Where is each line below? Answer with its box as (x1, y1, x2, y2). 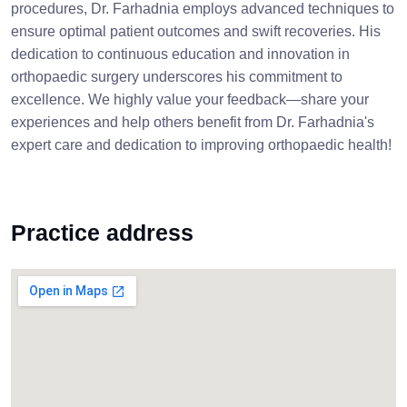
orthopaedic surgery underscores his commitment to (11, 69, 342, 84)
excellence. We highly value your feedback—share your (11, 92, 369, 107)
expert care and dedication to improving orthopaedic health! (11, 137, 392, 153)
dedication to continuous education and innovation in (11, 46, 350, 62)
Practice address (11, 220, 194, 245)
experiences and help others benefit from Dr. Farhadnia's (11, 114, 374, 130)
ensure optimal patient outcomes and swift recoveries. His (11, 24, 381, 39)
